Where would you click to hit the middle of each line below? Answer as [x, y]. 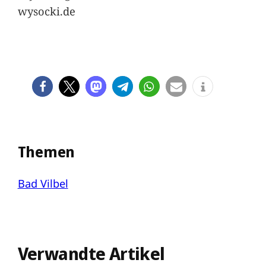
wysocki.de [46, 11]
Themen [46, 152]
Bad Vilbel [43, 183]
